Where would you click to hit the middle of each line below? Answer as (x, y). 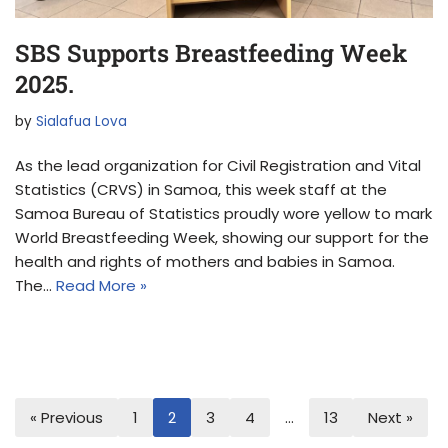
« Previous (66, 417)
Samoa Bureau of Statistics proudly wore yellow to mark (223, 213)
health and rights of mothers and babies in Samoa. (205, 261)
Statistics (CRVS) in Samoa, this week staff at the (201, 189)
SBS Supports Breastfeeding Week (211, 53)
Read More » (101, 285)
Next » (390, 417)
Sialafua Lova (81, 121)
